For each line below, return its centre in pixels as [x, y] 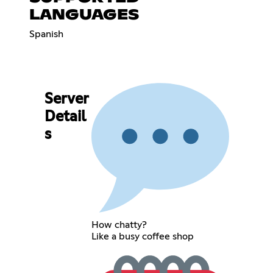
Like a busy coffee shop [143, 236]
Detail [65, 117]
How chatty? [119, 225]
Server [66, 100]
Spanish [46, 34]
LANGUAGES [84, 15]
